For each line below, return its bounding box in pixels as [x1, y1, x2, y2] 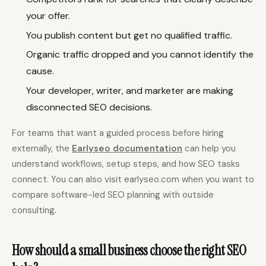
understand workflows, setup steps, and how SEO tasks [12, 158, 240, 170]
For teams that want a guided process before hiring [12, 127, 224, 140]
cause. [26, 65, 54, 78]
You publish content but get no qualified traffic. [26, 28, 232, 42]
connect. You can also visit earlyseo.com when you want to [12, 173, 254, 186]
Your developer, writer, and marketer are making [26, 84, 233, 97]
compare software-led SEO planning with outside [12, 189, 214, 201]
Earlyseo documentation [72, 142, 182, 155]
